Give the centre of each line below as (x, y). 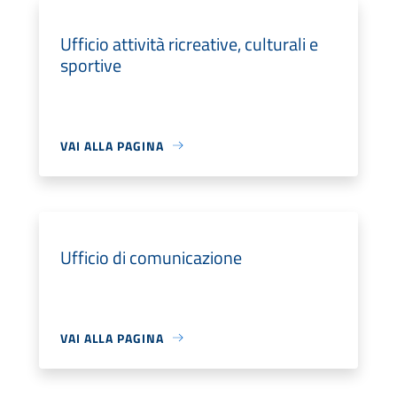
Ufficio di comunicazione (151, 257)
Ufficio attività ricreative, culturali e (189, 43)
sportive (91, 65)
